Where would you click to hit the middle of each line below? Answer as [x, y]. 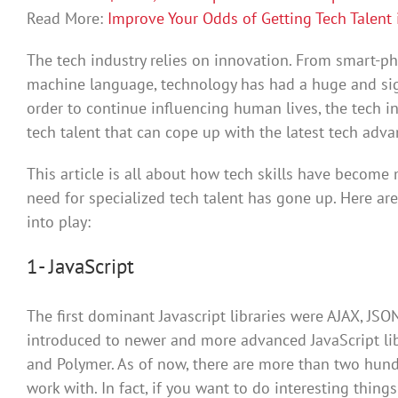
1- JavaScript [80, 266]
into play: [59, 221]
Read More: [67, 18]
